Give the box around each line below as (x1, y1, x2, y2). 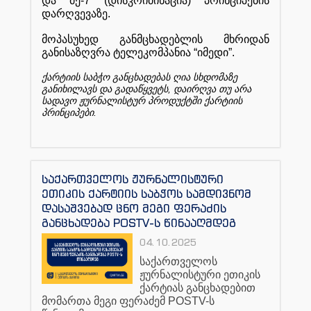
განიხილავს (42, 83, 96, 94)
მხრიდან (224, 33, 269, 45)
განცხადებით (186, 281, 256, 294)
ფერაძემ (119, 294, 165, 307)
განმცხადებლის (119, 33, 203, 45)
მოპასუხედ (42, 33, 99, 45)
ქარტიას (140, 281, 184, 294)
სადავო (42, 95, 76, 106)
